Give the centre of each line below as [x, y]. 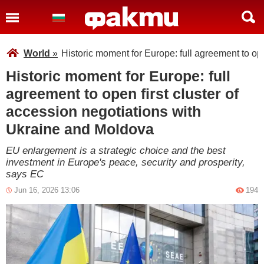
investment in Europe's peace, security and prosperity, [126, 162]
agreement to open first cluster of [122, 94]
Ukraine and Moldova [80, 129]
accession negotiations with [103, 111]
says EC [25, 174]
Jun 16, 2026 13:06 [47, 190]
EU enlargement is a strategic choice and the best [116, 151]
